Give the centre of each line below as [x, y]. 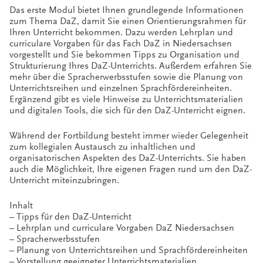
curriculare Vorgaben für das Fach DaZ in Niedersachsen [121, 43]
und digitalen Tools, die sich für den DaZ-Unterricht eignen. [127, 110]
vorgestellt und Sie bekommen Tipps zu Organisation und [124, 54]
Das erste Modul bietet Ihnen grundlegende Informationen [127, 10]
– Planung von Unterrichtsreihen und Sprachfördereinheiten [129, 250]
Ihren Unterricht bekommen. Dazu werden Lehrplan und [121, 32]
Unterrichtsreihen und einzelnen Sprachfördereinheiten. [121, 88]
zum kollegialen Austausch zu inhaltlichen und [102, 146]
